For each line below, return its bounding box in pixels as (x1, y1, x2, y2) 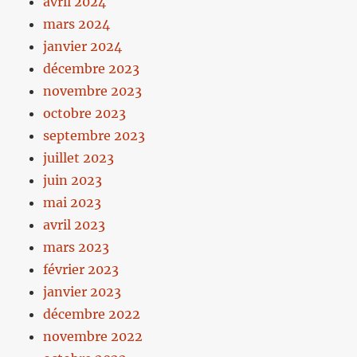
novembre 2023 (43, 83, 143, 100)
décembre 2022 (43, 306, 141, 323)
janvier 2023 (43, 284, 122, 300)
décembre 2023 (43, 61, 140, 77)
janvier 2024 (43, 38, 123, 55)
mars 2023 (43, 239, 110, 256)
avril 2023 (43, 217, 106, 233)
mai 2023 (43, 194, 102, 211)
